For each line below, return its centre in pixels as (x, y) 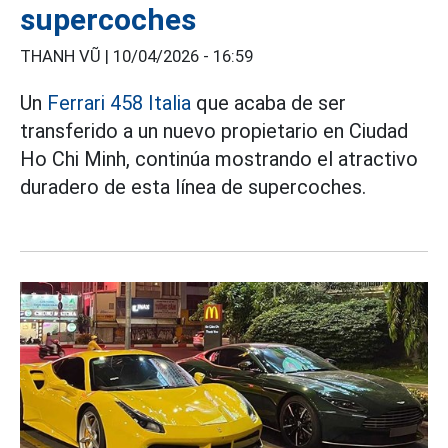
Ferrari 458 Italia (119, 103)
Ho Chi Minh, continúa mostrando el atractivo (219, 159)
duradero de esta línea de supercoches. (193, 187)
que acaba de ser (268, 103)
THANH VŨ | (66, 57)
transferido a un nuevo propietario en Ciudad (214, 131)
